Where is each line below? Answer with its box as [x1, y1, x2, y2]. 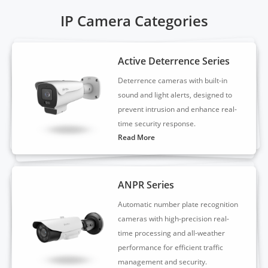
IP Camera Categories [60, 11, 208, 31]
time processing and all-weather [118, 228, 226, 239]
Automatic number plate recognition [118, 199, 239, 210]
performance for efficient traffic [118, 242, 224, 253]
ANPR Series [118, 178, 175, 192]
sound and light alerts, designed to [118, 90, 233, 100]
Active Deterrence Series [118, 54, 230, 68]
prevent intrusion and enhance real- [118, 104, 237, 114]
